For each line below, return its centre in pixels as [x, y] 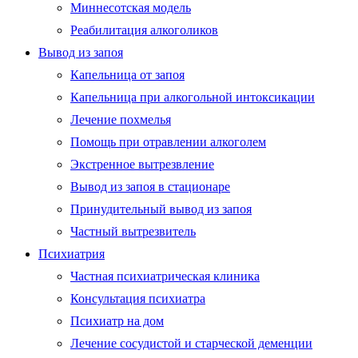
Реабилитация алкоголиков [144, 30]
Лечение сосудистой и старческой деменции [191, 343]
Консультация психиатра [138, 298]
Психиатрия [72, 253]
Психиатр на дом [117, 320]
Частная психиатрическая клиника [165, 276]
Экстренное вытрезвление [142, 164]
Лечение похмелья [121, 119]
